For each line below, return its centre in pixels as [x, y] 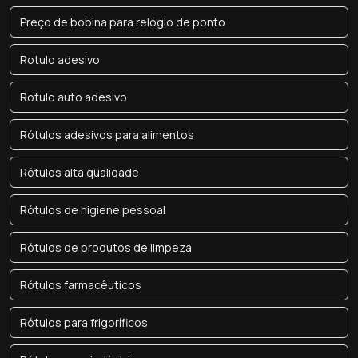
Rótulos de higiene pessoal [93, 210]
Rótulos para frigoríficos [84, 322]
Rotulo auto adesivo [74, 97]
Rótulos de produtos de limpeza [106, 247]
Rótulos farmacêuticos [81, 285]
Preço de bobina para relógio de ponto [123, 22]
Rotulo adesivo [60, 60]
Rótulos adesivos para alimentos [107, 135]
